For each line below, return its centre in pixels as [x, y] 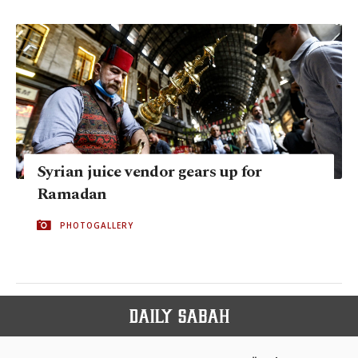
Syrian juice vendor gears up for [149, 171]
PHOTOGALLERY [97, 225]
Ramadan [72, 194]
